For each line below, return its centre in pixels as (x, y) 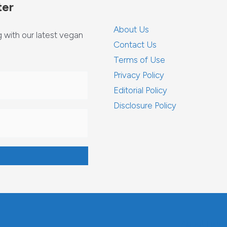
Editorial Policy (140, 90)
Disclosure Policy (145, 105)
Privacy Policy (139, 75)
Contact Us (135, 45)
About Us (131, 29)
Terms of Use (139, 60)
